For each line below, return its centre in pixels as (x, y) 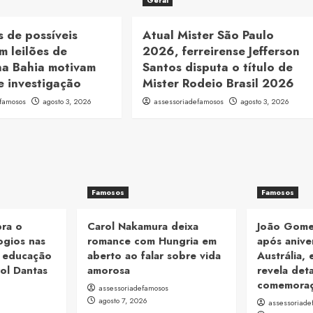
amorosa (109, 270)
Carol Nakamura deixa (143, 226)
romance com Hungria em (152, 241)
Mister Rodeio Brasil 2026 (218, 83)
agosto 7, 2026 (123, 300)
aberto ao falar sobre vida (154, 255)
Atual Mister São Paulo (208, 35)
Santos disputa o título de (217, 67)
